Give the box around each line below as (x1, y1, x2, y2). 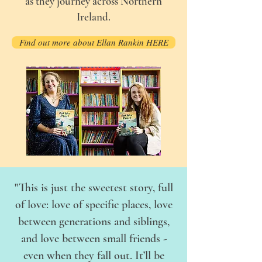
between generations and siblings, (18, 215, 170, 229)
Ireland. (77, 10, 111, 23)
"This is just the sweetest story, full (14, 181, 173, 195)
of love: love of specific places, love (15, 198, 173, 212)
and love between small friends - (20, 232, 167, 246)
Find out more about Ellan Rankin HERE (19, 36, 168, 48)
